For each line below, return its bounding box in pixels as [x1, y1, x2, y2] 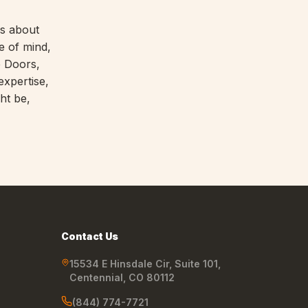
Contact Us [61, 230, 119, 243]
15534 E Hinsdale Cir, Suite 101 [69, 258, 219, 270]
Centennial [69, 272, 124, 284]
